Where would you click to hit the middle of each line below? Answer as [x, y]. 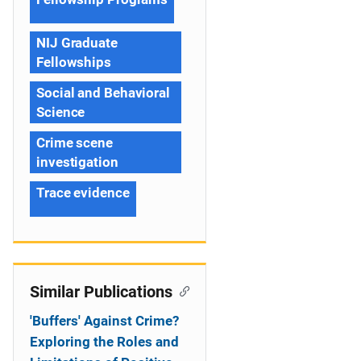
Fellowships [74, 62]
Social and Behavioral [103, 93]
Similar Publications [101, 292]
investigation [77, 162]
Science [61, 112]
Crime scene [75, 143]
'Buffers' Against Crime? [104, 321]
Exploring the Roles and [104, 342]
